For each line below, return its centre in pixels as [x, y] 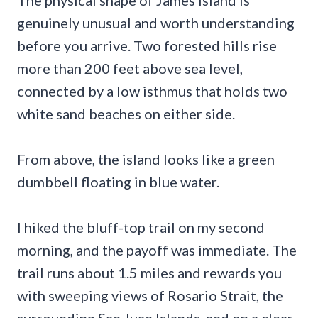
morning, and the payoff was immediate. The [157, 250]
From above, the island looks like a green [146, 159]
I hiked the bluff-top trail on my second [141, 227]
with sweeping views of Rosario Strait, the [150, 296]
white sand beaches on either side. [126, 114]
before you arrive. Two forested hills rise [147, 46]
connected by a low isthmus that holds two [152, 91]
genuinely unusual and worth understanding [156, 23]
